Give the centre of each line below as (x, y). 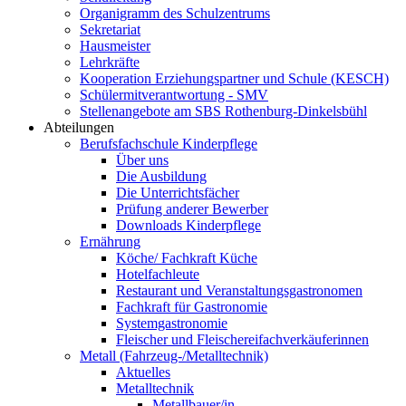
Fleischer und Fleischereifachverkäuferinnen (242, 339)
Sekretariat (110, 29)
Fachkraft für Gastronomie (192, 307)
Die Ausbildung (161, 176)
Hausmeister (115, 46)
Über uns (142, 160)
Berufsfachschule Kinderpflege (169, 144)
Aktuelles (143, 372)
